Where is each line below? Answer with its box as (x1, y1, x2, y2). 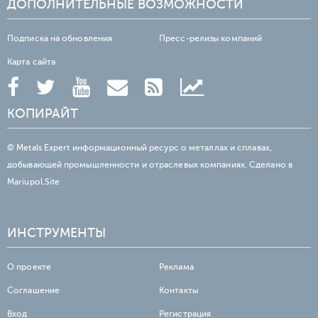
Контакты (159, 285, 198, 295)
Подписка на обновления (7, 33, 113, 43)
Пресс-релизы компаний (159, 33, 263, 43)
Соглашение (7, 285, 60, 295)
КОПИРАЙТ (7, 106, 78, 121)
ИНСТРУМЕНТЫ (7, 225, 106, 240)
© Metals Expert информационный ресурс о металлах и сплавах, (7, 142, 272, 153)
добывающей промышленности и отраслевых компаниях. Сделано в (7, 159, 292, 170)
